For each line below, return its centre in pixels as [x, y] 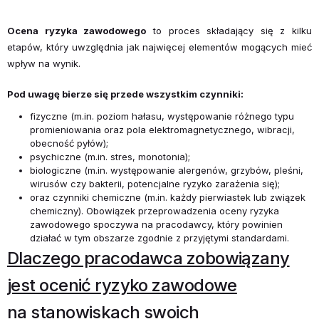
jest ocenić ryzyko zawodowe [122, 285]
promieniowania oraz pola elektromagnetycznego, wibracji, [162, 129]
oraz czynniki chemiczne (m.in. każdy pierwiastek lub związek [168, 197]
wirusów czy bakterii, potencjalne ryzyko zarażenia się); [155, 183]
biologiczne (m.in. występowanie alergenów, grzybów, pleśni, [167, 170]
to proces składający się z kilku [229, 30]
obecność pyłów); [69, 143]
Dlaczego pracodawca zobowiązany [148, 258]
